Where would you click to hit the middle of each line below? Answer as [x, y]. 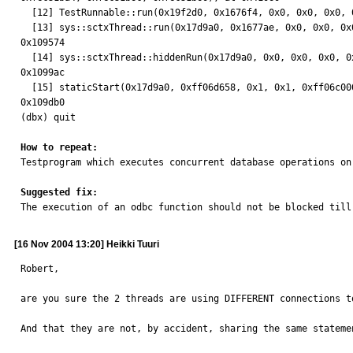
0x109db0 [43, 102]
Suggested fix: [59, 192]
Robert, [40, 269]
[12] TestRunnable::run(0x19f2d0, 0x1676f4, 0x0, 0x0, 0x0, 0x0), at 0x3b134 [26, 13]
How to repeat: [59, 147]
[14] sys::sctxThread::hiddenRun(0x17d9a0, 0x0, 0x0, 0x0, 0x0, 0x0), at [26, 58]
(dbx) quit [48, 117]
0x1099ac [43, 72]
